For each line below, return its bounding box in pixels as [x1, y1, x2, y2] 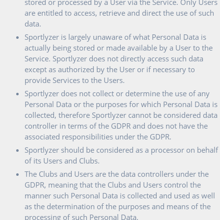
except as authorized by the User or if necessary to [25, 64, 195, 74]
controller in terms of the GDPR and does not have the [25, 121, 208, 131]
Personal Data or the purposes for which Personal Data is [25, 99, 218, 109]
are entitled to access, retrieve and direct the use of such [25, 8, 214, 18]
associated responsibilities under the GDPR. [25, 132, 171, 141]
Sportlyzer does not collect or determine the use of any [25, 88, 210, 98]
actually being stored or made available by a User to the [25, 43, 213, 53]
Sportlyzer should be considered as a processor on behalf [25, 145, 218, 155]
